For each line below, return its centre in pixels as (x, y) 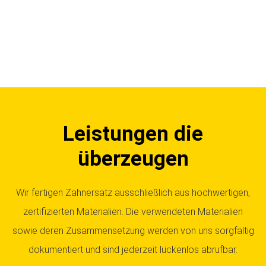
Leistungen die (133, 134)
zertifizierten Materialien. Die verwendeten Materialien (133, 212)
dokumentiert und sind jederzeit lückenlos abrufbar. (133, 250)
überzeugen (133, 159)
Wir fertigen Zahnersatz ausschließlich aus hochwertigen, (133, 193)
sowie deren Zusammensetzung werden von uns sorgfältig (133, 231)
